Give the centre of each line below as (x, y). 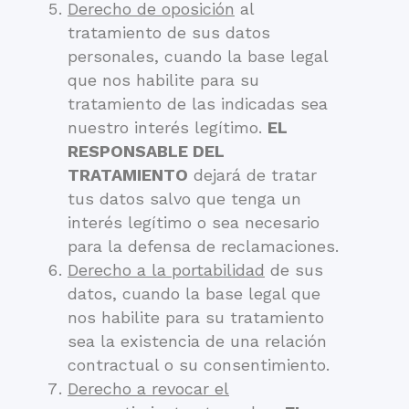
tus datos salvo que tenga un (184, 199)
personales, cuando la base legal (198, 56)
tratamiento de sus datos (169, 32)
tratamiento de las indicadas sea (198, 104)
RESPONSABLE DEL (146, 151)
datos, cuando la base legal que (194, 294)
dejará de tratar (252, 175)
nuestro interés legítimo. (168, 127)
